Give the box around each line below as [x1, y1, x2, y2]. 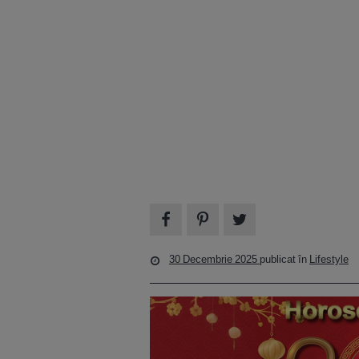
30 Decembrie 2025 [169, 252, 260, 267]
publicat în [260, 252, 309, 267]
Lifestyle [309, 252, 349, 267]
